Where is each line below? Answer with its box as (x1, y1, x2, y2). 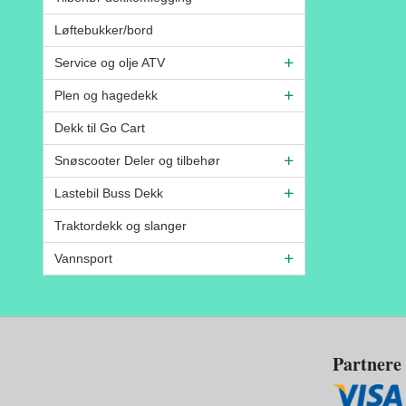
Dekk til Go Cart (54, 120, 145, 135)
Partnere (333, 350, 401, 377)
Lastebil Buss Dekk (54, 185, 163, 200)
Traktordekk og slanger (54, 217, 187, 233)
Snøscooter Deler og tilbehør (54, 152, 220, 168)
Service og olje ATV (54, 54, 165, 70)
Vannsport (54, 250, 112, 266)
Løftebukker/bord (54, 22, 153, 37)
